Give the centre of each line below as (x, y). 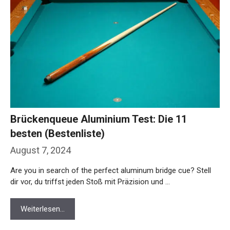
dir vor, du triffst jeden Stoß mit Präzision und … (90, 177)
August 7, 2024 (41, 145)
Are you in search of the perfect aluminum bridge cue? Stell (111, 166)
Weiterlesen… (43, 204)
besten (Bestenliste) (57, 129)
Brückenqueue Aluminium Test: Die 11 (99, 114)
